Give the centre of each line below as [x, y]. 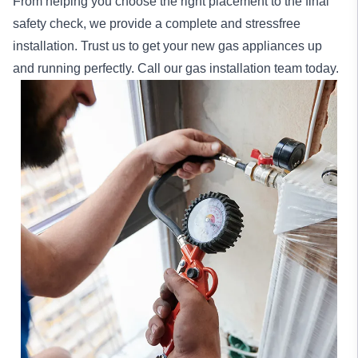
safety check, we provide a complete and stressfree [157, 24]
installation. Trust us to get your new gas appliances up [167, 46]
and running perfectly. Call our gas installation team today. [176, 68]
